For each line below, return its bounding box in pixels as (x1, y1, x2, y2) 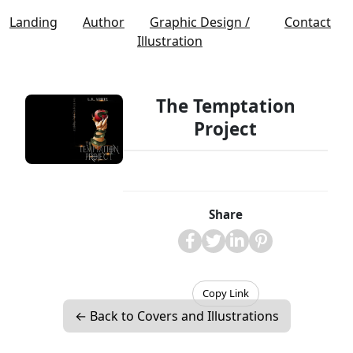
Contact (284, 13, 331, 31)
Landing (9, 13, 58, 31)
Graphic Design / (150, 13, 250, 31)
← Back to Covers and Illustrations (74, 307, 279, 325)
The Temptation (155, 94, 295, 118)
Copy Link (202, 286, 249, 300)
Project (194, 117, 257, 141)
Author (83, 13, 124, 31)
